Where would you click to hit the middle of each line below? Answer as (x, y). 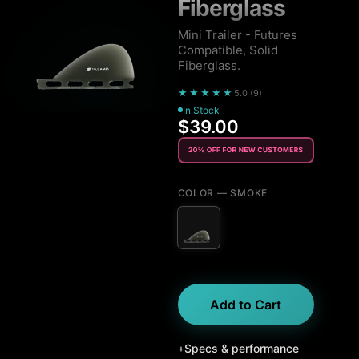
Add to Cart (246, 304)
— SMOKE (241, 192)
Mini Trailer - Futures (237, 34)
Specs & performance (241, 348)
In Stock (201, 110)
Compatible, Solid (228, 50)
